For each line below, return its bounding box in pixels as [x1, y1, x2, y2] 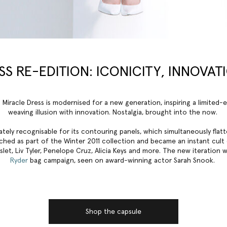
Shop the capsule [85, 208, 141, 215]
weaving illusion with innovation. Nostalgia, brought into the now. [8, 108, 219, 116]
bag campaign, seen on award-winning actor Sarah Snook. [28, 157, 217, 164]
